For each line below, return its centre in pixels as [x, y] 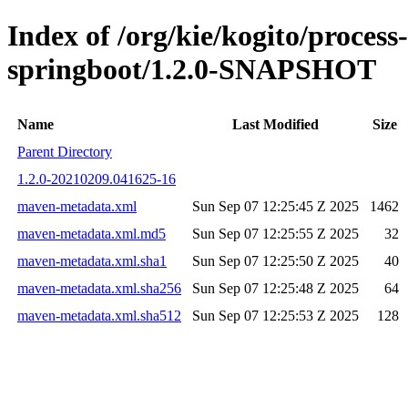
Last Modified [275, 124]
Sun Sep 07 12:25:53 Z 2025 [275, 315]
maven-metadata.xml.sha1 [92, 260]
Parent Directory [65, 151]
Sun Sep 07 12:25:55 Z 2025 [275, 233]
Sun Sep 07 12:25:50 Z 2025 [275, 260]
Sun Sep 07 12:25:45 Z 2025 [275, 206]
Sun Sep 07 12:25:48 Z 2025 [275, 288]
